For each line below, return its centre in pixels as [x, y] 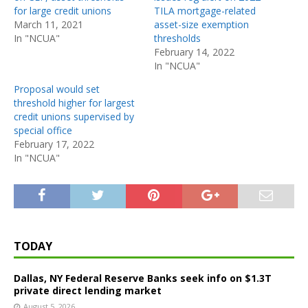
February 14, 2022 [194, 52]
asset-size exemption [201, 24]
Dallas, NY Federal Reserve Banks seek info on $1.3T [143, 278]
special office [43, 130]
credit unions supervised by [74, 116]
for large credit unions [63, 10]
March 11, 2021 [48, 24]
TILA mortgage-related [205, 10]
